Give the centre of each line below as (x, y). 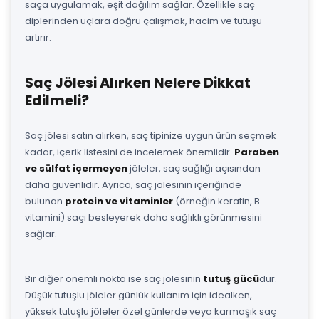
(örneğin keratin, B (216, 201)
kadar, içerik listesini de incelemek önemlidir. (130, 152)
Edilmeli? (57, 100)
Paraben (257, 152)
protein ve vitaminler (119, 201)
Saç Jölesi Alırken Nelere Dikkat (138, 83)
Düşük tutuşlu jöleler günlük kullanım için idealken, (138, 295)
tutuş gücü (231, 278)
